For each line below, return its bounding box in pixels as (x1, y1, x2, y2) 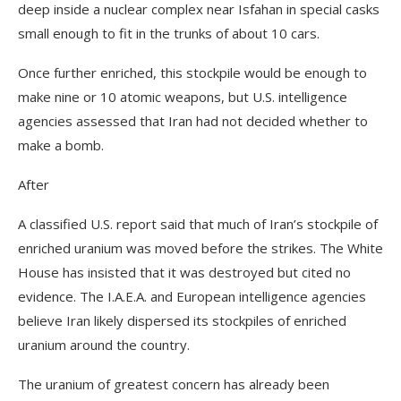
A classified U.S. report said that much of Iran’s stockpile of (18, 214, 378, 233)
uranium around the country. (18, 335, 190, 354)
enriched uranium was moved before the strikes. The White (18, 238, 383, 257)
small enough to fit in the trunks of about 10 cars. (18, 23, 320, 42)
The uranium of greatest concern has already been (18, 374, 329, 393)
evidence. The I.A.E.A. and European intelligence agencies (18, 286, 366, 305)
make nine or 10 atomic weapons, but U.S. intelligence (18, 87, 347, 106)
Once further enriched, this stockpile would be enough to (18, 63, 367, 81)
